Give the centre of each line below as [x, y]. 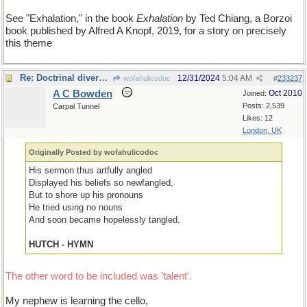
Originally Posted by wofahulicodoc [94, 152]
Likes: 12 [258, 118]
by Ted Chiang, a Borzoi [237, 19]
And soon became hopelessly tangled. [105, 220]
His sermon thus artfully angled [91, 170]
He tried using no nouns [76, 207]
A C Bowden [83, 94]
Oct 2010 [285, 93]
